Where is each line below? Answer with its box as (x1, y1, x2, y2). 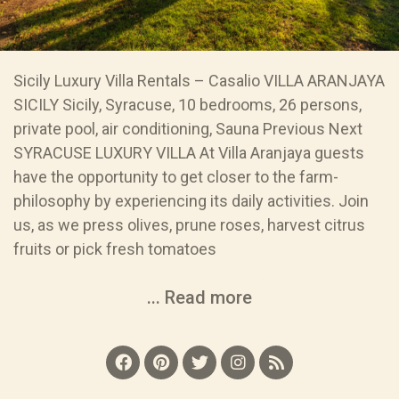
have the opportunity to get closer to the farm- (13, 167, 338, 186)
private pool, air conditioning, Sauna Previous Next (13, 118, 362, 138)
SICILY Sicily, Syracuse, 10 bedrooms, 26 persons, (13, 94, 362, 114)
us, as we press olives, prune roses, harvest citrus (13, 215, 365, 234)
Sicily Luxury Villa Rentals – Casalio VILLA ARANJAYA (13, 70, 385, 90)
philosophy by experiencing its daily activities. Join (13, 191, 369, 210)
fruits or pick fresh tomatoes (13, 239, 216, 258)
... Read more (147, 286, 252, 308)
